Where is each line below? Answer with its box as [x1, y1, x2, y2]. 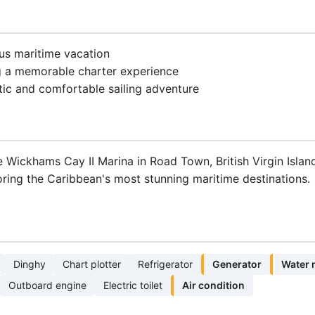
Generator [212, 258, 262, 270]
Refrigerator [138, 258, 193, 270]
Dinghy [13, 258, 46, 270]
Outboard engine [8, 279, 86, 291]
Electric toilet [103, 279, 162, 291]
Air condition [182, 279, 245, 291]
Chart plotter [63, 258, 121, 270]
